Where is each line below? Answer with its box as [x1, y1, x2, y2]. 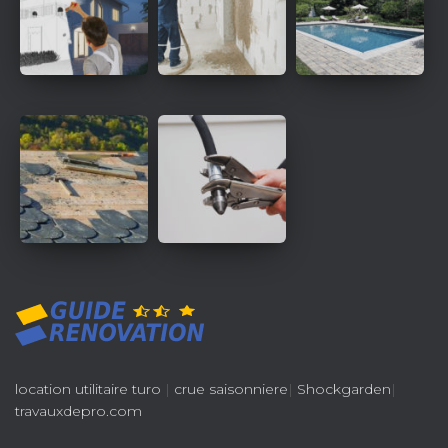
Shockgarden [297, 380, 391, 398]
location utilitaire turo [15, 380, 161, 398]
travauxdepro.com [15, 402, 142, 420]
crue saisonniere [174, 380, 288, 398]
